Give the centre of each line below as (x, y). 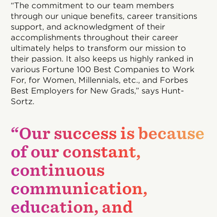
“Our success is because (108, 134)
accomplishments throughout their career (95, 38)
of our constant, (76, 152)
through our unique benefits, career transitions (104, 16)
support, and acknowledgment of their (88, 27)
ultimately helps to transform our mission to (99, 48)
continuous (58, 170)
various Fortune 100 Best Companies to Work (103, 70)
